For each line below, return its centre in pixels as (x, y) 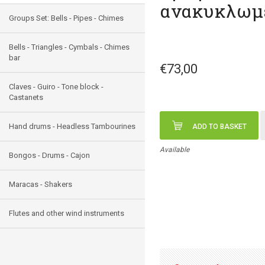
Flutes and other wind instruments (67, 213)
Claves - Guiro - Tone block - (56, 87)
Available (174, 150)
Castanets (26, 97)
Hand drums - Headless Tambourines (72, 126)
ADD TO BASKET (219, 127)
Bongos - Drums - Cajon (49, 155)
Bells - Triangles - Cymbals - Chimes (69, 47)
